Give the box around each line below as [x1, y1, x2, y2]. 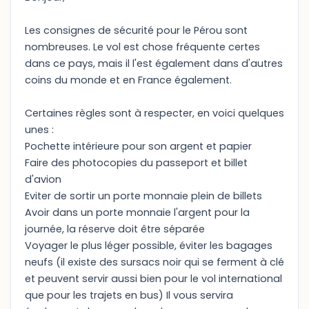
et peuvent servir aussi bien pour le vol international [25, 272, 282, 286]
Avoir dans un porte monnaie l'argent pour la [25, 206, 250, 219]
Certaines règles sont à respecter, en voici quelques [25, 106, 284, 120]
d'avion [25, 172, 61, 186]
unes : [25, 123, 54, 137]
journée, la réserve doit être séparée [25, 222, 205, 236]
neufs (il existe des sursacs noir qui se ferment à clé [25, 255, 284, 269]
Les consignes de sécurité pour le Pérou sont [25, 23, 248, 37]
